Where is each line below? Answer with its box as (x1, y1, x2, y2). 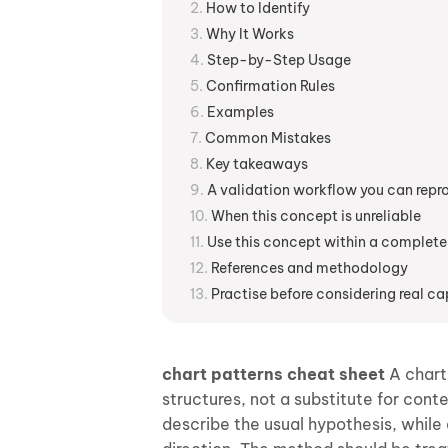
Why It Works (206, 24, 294, 43)
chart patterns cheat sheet (162, 363, 385, 384)
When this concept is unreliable (211, 206, 421, 225)
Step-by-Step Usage (207, 50, 351, 69)
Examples (207, 102, 274, 121)
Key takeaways (206, 154, 308, 173)
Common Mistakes (205, 128, 331, 147)
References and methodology (211, 258, 408, 277)
